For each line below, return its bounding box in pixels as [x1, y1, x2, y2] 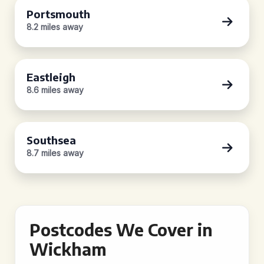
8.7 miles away [27, 148, 84, 158]
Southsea [27, 133, 76, 147]
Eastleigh [27, 70, 75, 84]
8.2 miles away [27, 22, 83, 32]
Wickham [29, 239, 107, 259]
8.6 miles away [27, 85, 84, 95]
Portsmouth [27, 7, 90, 21]
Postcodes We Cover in [29, 219, 213, 240]
